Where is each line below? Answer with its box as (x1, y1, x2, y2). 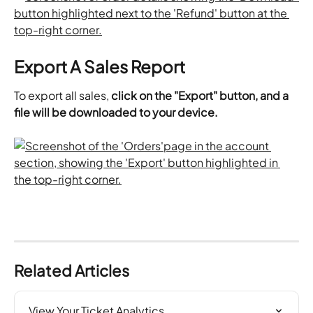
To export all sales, (14, 88, 111, 103)
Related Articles (14, 261, 129, 281)
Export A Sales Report (14, 56, 185, 78)
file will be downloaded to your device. (14, 105, 220, 120)
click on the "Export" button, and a (111, 88, 291, 103)
